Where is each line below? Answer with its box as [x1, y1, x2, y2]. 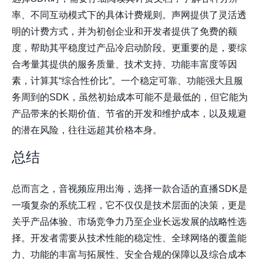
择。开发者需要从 [12, 233, 87, 244]
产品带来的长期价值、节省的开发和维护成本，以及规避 [12, 109, 247, 119]
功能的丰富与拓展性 [31, 249, 115, 260]
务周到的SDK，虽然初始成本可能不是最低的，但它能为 [12, 92, 248, 103]
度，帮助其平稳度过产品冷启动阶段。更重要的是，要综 [12, 43, 247, 53]
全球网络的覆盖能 [171, 233, 247, 244]
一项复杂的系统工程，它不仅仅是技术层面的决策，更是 [12, 200, 247, 211]
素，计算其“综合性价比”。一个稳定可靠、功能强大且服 [12, 76, 243, 86]
